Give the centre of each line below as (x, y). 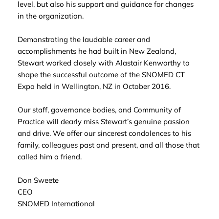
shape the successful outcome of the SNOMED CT (101, 75)
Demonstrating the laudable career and (84, 40)
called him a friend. (50, 157)
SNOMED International (56, 204)
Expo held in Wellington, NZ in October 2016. (95, 87)
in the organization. (51, 16)
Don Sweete (38, 180)
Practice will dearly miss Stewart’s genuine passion (103, 122)
